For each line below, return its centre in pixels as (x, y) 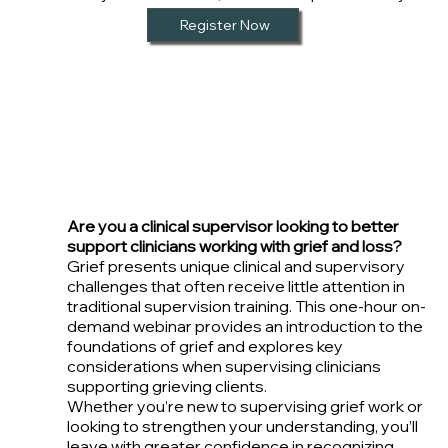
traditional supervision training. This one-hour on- (246, 306)
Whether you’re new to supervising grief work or (244, 406)
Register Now (224, 25)
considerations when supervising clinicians (223, 366)
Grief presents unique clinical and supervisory (235, 266)
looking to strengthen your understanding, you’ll (242, 426)
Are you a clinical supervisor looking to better (232, 226)
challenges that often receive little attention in (235, 286)
